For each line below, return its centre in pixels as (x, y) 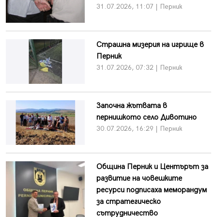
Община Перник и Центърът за (152, 167)
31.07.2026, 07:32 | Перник (139, 67)
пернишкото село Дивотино (146, 117)
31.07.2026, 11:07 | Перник (139, 7)
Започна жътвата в (132, 106)
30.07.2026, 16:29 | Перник (139, 128)
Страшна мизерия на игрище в (150, 45)
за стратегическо (128, 201)
